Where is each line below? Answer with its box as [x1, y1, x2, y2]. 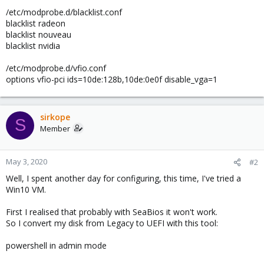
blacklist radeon [6, 17, 65, 29]
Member [40, 123, 70, 134]
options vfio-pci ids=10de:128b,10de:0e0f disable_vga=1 [6, 73, 217, 85]
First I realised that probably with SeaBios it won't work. [6, 206, 217, 217]
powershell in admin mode [6, 239, 107, 251]
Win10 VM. [6, 183, 46, 195]
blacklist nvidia [6, 39, 60, 51]
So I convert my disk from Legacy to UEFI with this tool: [6, 217, 218, 229]
